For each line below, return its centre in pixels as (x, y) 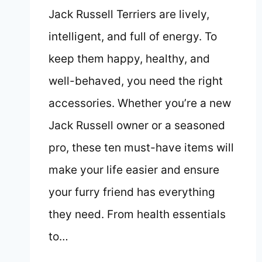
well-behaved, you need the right (136, 81)
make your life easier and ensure (134, 170)
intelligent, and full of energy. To (133, 37)
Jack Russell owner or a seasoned (137, 126)
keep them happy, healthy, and (129, 59)
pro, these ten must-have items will (141, 148)
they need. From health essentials (137, 215)
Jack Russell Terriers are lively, (129, 15)
